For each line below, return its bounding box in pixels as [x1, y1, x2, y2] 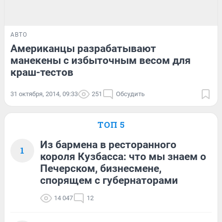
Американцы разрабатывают [10, 43, 156, 55]
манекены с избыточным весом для [10, 55, 191, 67]
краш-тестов [10, 66, 73, 79]
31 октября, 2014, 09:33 [10, 90, 78, 98]
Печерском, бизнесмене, [40, 163, 162, 175]
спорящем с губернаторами [40, 174, 178, 187]
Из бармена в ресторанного [40, 139, 176, 151]
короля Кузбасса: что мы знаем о [40, 151, 206, 163]
